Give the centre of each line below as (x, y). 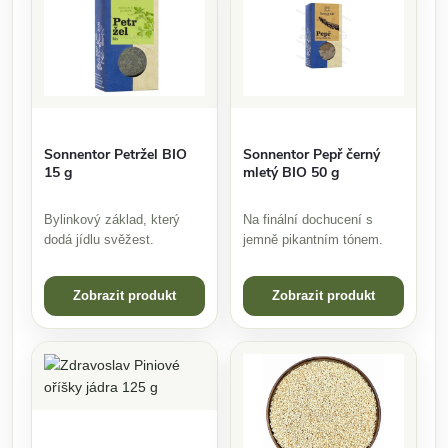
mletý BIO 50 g (291, 173)
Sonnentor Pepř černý (311, 155)
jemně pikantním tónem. (313, 240)
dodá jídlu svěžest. (99, 240)
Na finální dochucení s (308, 220)
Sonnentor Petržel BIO (115, 155)
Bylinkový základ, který (112, 220)
